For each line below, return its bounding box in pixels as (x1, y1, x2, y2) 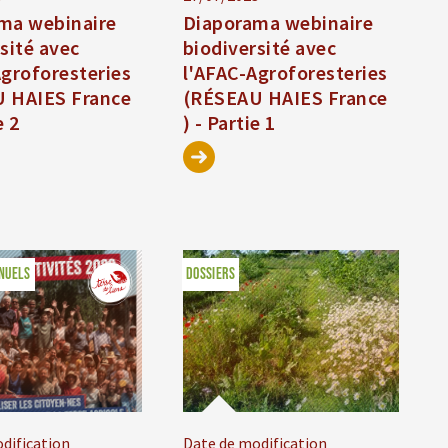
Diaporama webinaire (182, 10, 374, 36)
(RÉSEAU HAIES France (182, 85, 388, 111)
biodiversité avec (182, 35, 337, 61)
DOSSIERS (185, 265, 235, 285)
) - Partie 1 (182, 110, 276, 136)
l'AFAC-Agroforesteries (182, 60, 388, 86)
